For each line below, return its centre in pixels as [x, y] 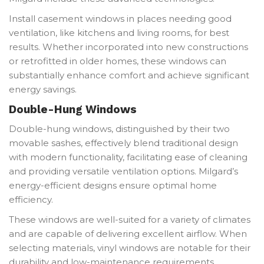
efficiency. [31, 199]
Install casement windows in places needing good [120, 18]
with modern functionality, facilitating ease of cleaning [128, 157]
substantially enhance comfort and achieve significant [129, 75]
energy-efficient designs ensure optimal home [113, 185]
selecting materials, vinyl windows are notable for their [130, 247]
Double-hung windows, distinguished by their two [119, 128]
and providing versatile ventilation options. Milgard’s [123, 171]
